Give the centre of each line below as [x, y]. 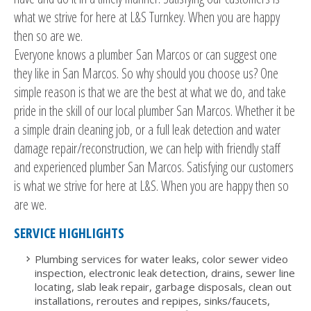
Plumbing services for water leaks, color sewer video [161, 259]
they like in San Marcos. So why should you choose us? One [146, 74]
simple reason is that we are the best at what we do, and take [150, 92]
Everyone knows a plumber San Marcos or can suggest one [145, 55]
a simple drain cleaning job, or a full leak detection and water [147, 130]
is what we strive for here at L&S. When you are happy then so [151, 186]
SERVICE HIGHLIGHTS [69, 233]
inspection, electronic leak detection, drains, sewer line [165, 273]
